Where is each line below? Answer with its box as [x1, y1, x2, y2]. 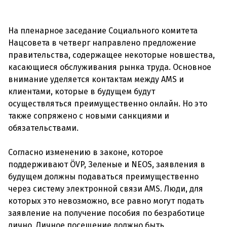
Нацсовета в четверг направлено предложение [8, 38, 196, 48]
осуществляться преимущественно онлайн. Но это [8, 99, 207, 108]
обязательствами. [8, 123, 79, 133]
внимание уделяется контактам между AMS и [8, 74, 184, 84]
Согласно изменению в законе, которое [8, 147, 163, 157]
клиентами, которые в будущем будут [8, 87, 155, 96]
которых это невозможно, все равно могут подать [8, 196, 204, 206]
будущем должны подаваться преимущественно [8, 172, 199, 181]
